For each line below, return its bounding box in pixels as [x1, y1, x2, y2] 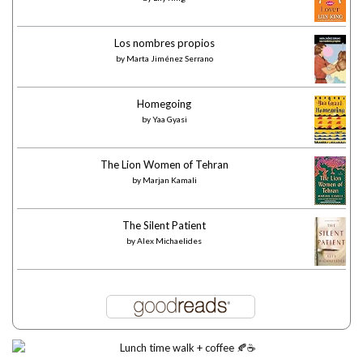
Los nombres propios [113, 36, 215, 50]
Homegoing [137, 97, 191, 111]
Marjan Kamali [142, 175, 197, 186]
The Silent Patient [122, 219, 206, 233]
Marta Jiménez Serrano [126, 53, 213, 64]
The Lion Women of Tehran [100, 158, 228, 172]
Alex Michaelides [137, 236, 202, 246]
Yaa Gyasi [152, 114, 187, 125]
